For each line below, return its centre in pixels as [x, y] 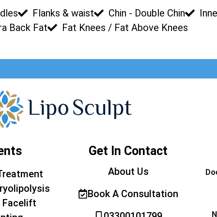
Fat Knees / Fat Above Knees [125, 28]
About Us [128, 172]
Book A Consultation [133, 194]
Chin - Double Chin [147, 13]
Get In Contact [128, 151]
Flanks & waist [63, 13]
